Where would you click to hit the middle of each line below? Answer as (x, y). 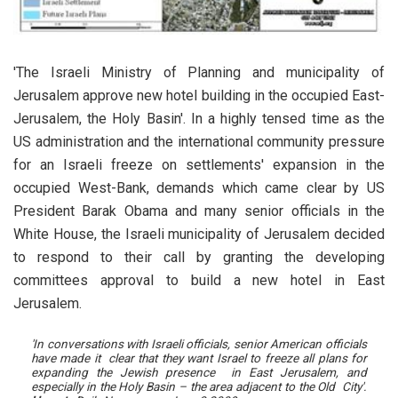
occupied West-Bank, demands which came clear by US (199, 188)
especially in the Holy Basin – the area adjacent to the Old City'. (199, 387)
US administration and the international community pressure (199, 142)
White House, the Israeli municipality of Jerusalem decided (199, 235)
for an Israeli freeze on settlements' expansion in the (199, 165)
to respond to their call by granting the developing (199, 258)
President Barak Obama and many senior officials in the (199, 211)
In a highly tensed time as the (288, 119)
